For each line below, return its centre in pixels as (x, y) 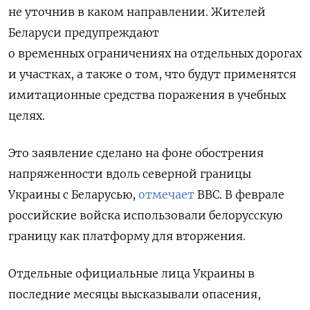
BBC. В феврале (239, 195)
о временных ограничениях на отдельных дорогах (155, 54)
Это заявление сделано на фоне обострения (136, 153)
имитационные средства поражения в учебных (147, 95)
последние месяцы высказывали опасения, (135, 294)
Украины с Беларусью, (73, 195)
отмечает (166, 195)
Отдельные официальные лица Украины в (131, 274)
